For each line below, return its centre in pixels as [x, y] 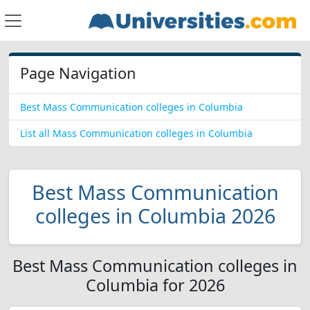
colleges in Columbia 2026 [155, 216]
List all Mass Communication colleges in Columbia [136, 133]
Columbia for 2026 [155, 285]
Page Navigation [78, 73]
